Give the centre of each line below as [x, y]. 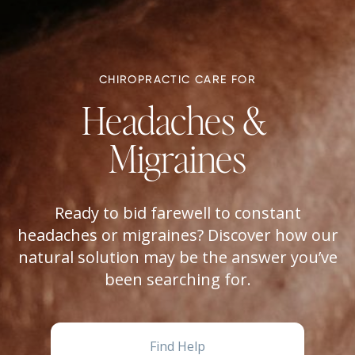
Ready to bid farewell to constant [177, 213]
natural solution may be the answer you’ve [177, 258]
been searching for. [177, 280]
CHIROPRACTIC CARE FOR [177, 80]
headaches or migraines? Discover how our [177, 235]
